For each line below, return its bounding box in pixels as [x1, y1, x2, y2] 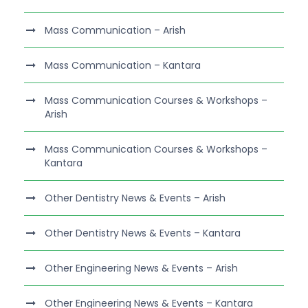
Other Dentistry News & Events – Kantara [45, 226, 241, 241]
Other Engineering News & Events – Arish [45, 261, 238, 276]
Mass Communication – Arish [45, 23, 186, 38]
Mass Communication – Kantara [45, 58, 201, 73]
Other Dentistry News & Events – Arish [45, 191, 225, 206]
